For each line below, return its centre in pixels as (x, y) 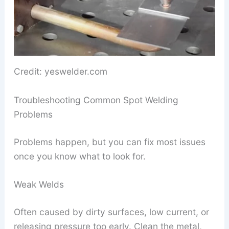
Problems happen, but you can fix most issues (109, 142)
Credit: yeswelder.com (60, 71)
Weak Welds (39, 185)
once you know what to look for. (79, 156)
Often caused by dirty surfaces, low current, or (111, 212)
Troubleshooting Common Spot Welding (96, 100)
